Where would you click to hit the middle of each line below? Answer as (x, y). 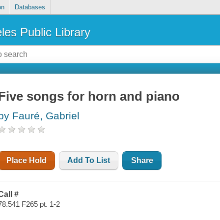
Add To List (89, 161)
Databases (30, 7)
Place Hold (27, 161)
